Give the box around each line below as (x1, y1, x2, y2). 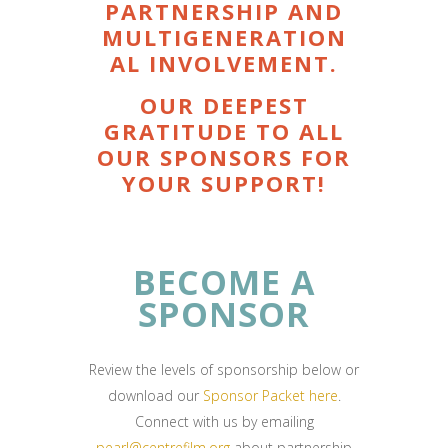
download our (107, 386, 203, 405)
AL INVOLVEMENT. (110, 48, 338, 78)
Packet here (261, 386, 338, 405)
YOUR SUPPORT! (122, 168, 326, 198)
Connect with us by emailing (134, 412, 314, 431)
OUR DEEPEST (139, 90, 309, 120)
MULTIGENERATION (101, 22, 347, 52)
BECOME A (133, 259, 315, 305)
